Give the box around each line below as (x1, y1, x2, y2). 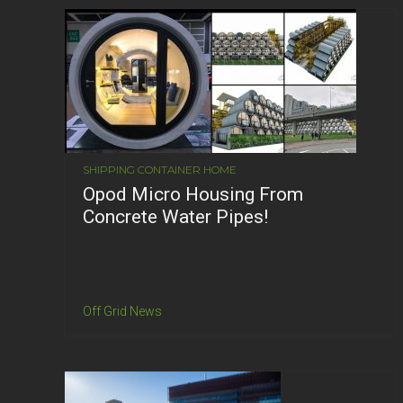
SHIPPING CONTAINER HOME (83, 162, 237, 176)
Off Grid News (83, 303, 162, 318)
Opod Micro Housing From (83, 183, 303, 205)
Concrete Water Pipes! (83, 205, 268, 228)
